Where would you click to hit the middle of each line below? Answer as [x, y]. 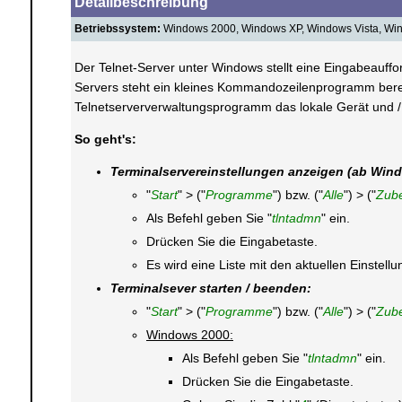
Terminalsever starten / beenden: [210, 288]
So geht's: [105, 139]
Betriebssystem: [117, 29]
